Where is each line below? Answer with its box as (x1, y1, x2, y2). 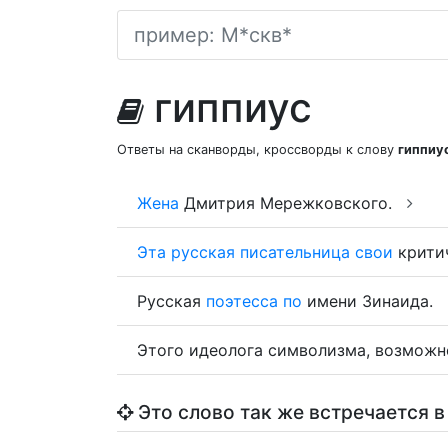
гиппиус (154, 83, 312, 132)
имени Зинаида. (302, 291, 438, 311)
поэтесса (206, 291, 278, 311)
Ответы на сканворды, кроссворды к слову (117, 142, 398, 157)
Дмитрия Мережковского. (179, 193, 397, 213)
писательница (240, 242, 350, 262)
